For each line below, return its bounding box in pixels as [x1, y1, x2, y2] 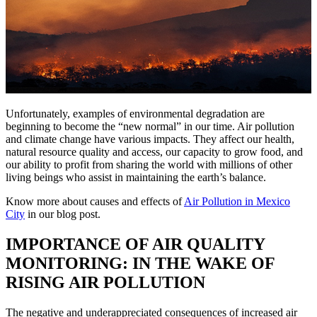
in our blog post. [25, 207, 100, 220]
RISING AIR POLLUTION [6, 272, 205, 292]
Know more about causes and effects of [6, 195, 184, 207]
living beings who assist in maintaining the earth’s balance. [6, 171, 266, 183]
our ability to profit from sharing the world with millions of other [6, 158, 292, 171]
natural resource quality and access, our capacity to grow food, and [6, 145, 303, 158]
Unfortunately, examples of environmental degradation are [6, 107, 265, 120]
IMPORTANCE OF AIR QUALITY [6, 234, 265, 253]
